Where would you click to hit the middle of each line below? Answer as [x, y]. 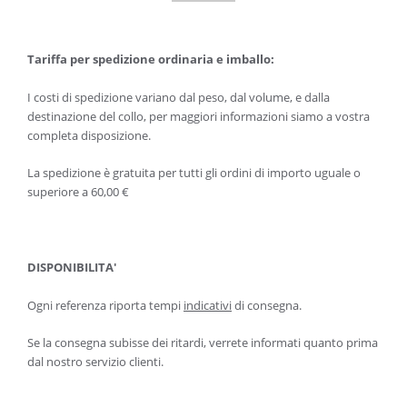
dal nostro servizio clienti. [95, 362]
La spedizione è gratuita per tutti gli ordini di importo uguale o [194, 173]
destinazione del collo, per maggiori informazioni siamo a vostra [199, 116]
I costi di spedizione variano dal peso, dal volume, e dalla [179, 97]
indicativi [208, 305]
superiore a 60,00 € [78, 192]
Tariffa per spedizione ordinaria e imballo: [151, 59]
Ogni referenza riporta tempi [105, 305]
